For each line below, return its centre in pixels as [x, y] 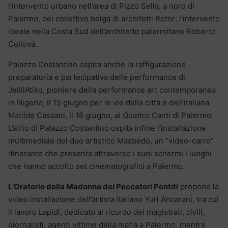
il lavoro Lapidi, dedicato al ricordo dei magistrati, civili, [106, 212]
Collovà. [23, 44]
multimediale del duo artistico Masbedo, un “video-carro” [111, 141]
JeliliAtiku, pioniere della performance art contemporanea [112, 90]
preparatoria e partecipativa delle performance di [97, 77]
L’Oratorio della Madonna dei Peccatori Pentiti [93, 187]
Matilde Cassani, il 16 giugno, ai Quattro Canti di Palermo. [111, 116]
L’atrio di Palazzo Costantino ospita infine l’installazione [107, 128]
